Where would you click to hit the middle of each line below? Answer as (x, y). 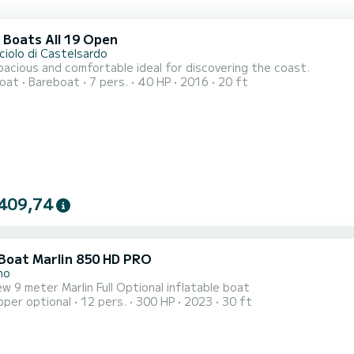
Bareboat (54, 82)
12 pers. (104, 301)
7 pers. (109, 82)
